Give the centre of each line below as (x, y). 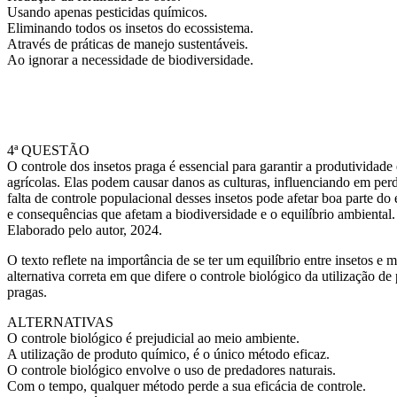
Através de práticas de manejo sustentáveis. (128, 44)
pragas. (27, 292)
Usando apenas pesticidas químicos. (107, 12)
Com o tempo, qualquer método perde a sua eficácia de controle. (187, 386)
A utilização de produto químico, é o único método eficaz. (168, 354)
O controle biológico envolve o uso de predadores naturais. (171, 370)
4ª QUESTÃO (48, 150)
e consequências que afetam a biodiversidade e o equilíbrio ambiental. (201, 214)
